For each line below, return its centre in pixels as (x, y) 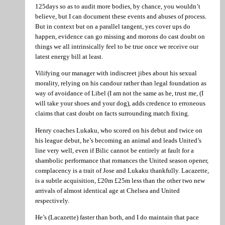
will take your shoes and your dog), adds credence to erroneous (120, 103)
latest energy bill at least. (69, 56)
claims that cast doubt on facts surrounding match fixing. (112, 114)
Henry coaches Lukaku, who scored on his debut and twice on (119, 130)
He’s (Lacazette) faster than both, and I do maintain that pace (117, 217)
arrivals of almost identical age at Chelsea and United (107, 190)
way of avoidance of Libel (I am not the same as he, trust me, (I (119, 93)
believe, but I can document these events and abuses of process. (121, 16)
